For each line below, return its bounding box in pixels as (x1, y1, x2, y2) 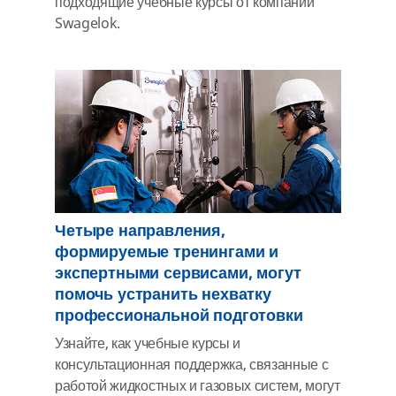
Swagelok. (55, 12, 121, 34)
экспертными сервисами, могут (55, 261, 301, 285)
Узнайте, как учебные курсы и (55, 332, 241, 354)
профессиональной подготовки (55, 303, 303, 327)
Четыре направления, (55, 218, 225, 242)
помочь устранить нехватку (55, 282, 271, 306)
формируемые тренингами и (55, 240, 279, 263)
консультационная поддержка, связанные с (55, 354, 329, 376)
